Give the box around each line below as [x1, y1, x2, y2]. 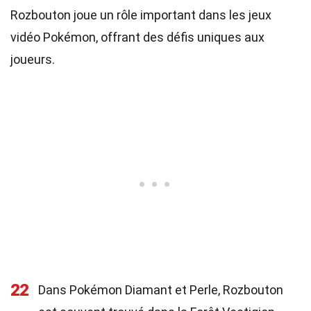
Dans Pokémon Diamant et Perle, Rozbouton [38, 283, 283, 297]
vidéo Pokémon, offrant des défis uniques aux [10, 30, 264, 44]
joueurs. [10, 52, 55, 67]
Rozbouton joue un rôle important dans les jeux [10, 8, 271, 22]
